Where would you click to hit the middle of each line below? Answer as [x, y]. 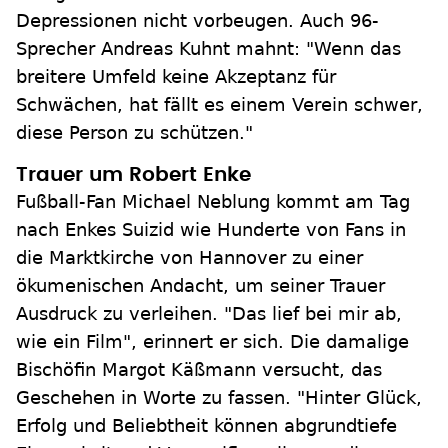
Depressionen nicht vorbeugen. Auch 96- [197, 20]
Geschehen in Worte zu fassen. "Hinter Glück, [219, 397]
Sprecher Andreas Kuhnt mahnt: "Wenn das [208, 48]
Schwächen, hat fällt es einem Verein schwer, [219, 104]
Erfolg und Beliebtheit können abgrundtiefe [206, 425]
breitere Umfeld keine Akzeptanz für [176, 76]
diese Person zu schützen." [134, 132]
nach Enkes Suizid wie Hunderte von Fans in [211, 229]
